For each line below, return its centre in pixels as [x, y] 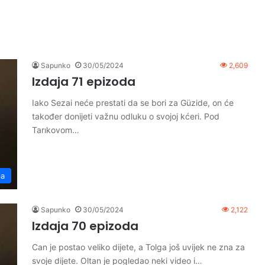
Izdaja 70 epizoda [85, 226]
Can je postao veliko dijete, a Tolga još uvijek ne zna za [138, 247]
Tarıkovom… [56, 130]
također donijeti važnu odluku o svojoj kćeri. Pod [126, 116]
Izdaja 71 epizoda [84, 82]
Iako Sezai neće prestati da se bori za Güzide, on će [133, 103]
